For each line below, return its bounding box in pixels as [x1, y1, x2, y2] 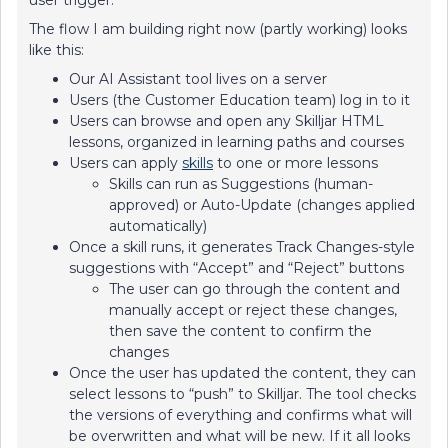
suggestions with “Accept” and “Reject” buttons [69, 259, 404, 277]
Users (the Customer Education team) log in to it [69, 91, 410, 109]
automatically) [109, 217, 207, 235]
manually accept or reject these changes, [109, 301, 397, 319]
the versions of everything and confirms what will [69, 406, 412, 424]
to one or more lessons [213, 154, 378, 172]
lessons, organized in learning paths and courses [69, 133, 404, 151]
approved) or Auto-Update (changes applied [109, 196, 415, 214]
